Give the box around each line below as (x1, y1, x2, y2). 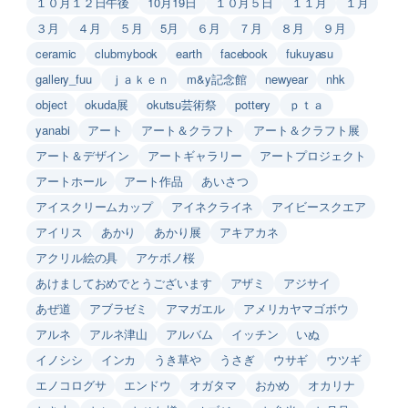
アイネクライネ (171, 197, 254, 215)
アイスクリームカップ (36, 197, 153, 215)
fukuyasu (286, 44, 334, 62)
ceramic (36, 44, 77, 62)
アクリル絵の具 (36, 248, 118, 266)
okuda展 (85, 95, 128, 113)
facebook (219, 44, 269, 62)
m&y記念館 (187, 69, 247, 87)
